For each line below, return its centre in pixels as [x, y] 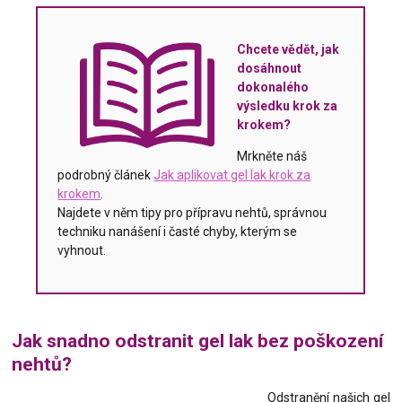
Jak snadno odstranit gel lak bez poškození [198, 341]
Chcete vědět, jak [288, 50]
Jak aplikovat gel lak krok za [232, 175]
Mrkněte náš [272, 157]
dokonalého [273, 87]
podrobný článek [106, 175]
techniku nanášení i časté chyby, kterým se [178, 232]
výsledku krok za [288, 106]
